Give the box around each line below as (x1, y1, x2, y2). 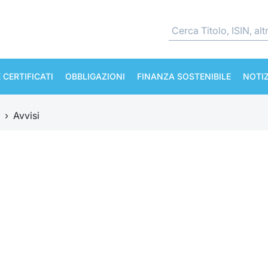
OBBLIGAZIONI (65, 71, 125, 81)
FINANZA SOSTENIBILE (137, 71, 231, 81)
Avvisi (13, 109, 39, 121)
